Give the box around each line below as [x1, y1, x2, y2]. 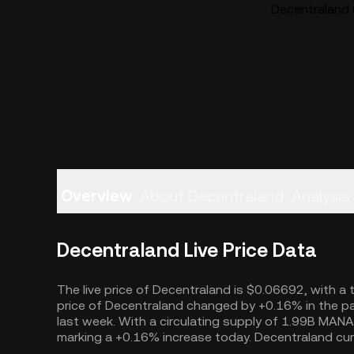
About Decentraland [140, 186, 284, 205]
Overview [61, 186, 132, 205]
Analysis [292, 186, 349, 205]
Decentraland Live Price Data [57, 239, 317, 262]
